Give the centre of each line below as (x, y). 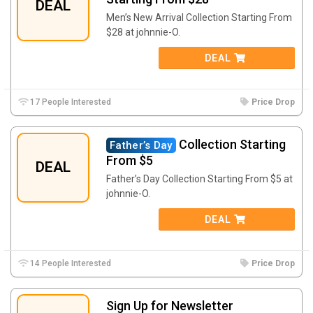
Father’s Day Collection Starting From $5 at (199, 179)
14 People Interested (70, 263)
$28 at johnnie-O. (143, 32)
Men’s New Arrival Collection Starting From (199, 17)
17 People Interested (70, 102)
